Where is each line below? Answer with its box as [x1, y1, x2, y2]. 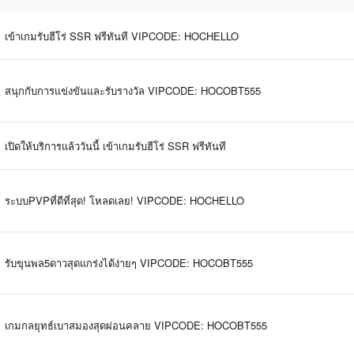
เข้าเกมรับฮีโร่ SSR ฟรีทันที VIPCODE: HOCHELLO [5, 28, 239, 43]
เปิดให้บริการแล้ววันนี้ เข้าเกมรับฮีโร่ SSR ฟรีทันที [5, 137, 226, 153]
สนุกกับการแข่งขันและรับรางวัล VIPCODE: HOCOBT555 [5, 82, 261, 98]
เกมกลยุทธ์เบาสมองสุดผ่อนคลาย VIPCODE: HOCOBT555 [5, 317, 267, 333]
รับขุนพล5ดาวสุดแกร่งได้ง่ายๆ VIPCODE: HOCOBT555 [5, 254, 253, 270]
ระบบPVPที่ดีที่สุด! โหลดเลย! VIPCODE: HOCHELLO [5, 192, 244, 208]
